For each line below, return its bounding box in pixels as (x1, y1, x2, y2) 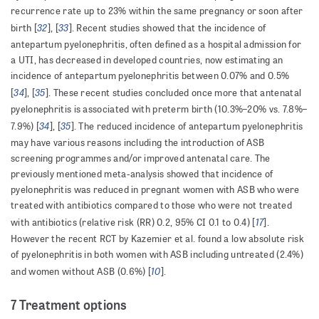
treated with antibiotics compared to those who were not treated (11, 199, 292, 212)
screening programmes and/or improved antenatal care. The (11, 152, 271, 165)
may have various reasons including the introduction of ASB (11, 136, 265, 150)
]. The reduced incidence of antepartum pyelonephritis (70, 120, 303, 133)
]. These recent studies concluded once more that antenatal (45, 86, 302, 100)
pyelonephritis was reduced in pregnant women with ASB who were (11, 183, 300, 197)
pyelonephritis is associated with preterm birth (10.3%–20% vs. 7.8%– (11, 103, 308, 116)
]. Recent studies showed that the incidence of (68, 21, 266, 35)
